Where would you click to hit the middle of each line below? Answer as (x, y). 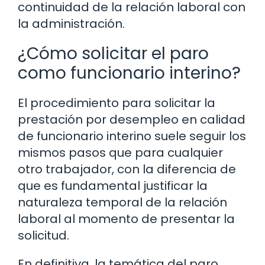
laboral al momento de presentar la (126, 219)
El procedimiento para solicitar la (117, 103)
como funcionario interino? (129, 73)
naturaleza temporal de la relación (122, 203)
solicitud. (43, 236)
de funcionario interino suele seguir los (132, 136)
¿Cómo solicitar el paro (113, 54)
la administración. (71, 24)
